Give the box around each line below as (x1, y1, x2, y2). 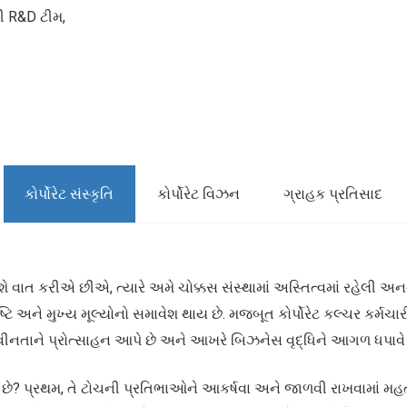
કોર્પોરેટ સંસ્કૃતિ (25, 184, 114, 203)
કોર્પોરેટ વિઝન (157, 184, 240, 203)
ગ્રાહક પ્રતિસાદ (283, 184, 382, 203)
